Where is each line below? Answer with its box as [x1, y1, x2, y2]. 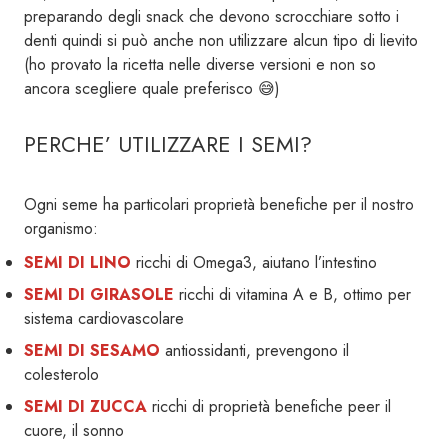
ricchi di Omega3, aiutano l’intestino [131, 251, 377, 275]
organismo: [24, 217, 98, 241]
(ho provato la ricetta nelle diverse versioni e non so [24, 53, 376, 77]
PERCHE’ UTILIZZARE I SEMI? [24, 128, 312, 161]
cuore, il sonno [24, 419, 124, 443]
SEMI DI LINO [24, 251, 131, 275]
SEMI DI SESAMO [24, 339, 160, 363]
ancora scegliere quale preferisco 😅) [24, 77, 280, 101]
